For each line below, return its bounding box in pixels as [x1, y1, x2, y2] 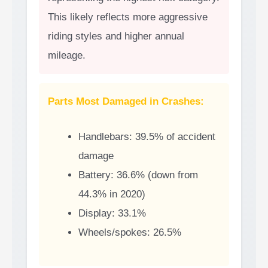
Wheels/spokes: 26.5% [78, 226, 181, 238]
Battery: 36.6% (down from [78, 169, 198, 181]
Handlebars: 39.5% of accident [78, 130, 215, 142]
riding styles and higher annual [48, 30, 184, 42]
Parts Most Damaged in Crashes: [48, 95, 204, 107]
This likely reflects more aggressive [48, 11, 208, 23]
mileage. [48, 49, 86, 61]
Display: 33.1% [78, 207, 146, 219]
